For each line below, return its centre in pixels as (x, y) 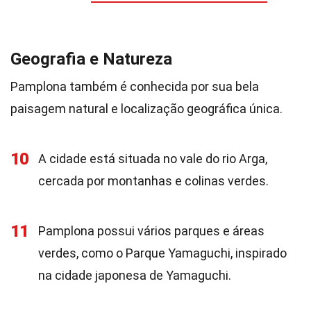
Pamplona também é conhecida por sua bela (135, 86)
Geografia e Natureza (91, 59)
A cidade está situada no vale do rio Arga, (153, 159)
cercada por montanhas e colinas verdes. (153, 181)
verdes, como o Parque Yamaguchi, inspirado (162, 253)
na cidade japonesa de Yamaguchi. (135, 275)
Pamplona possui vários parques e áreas (151, 231)
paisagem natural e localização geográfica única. (146, 109)
